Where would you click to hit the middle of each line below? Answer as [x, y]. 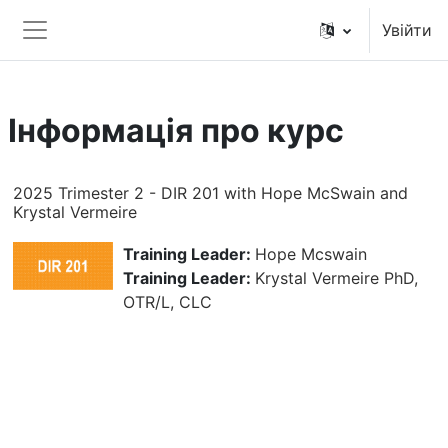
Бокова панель [107, 54]
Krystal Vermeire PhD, [336, 278]
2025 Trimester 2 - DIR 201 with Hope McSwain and [210, 193]
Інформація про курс [176, 130]
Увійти [407, 30]
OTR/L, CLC [167, 302]
